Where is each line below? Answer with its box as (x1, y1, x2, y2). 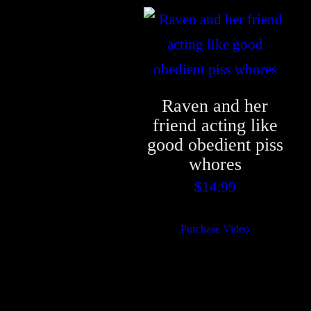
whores (188, 154, 242, 175)
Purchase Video (180, 223, 250, 235)
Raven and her (162, 96, 269, 117)
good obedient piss (146, 135, 283, 155)
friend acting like (152, 115, 278, 136)
